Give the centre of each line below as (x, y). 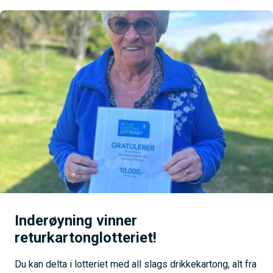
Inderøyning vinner (76, 221)
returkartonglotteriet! (86, 238)
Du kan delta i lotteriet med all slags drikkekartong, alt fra (136, 264)
